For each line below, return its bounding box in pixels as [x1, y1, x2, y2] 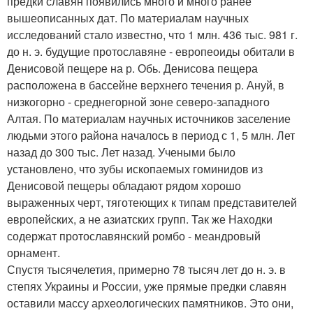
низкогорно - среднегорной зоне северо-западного [7, 93, 270, 110]
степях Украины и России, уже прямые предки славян [7, 277, 286, 294]
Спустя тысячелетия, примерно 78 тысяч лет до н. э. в [7, 261, 286, 277]
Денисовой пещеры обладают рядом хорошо [7, 177, 241, 194]
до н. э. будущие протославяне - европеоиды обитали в [7, 43, 295, 59]
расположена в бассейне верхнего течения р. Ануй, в [7, 76, 284, 93]
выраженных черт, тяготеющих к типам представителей [7, 194, 297, 210]
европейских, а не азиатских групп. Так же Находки [7, 210, 272, 227]
